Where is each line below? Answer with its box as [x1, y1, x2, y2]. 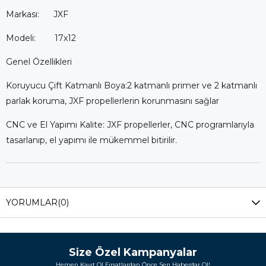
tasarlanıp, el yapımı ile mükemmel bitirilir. [6, 135, 177, 145]
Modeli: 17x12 [6, 33, 76, 43]
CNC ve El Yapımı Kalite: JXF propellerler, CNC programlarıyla [6, 119, 254, 130]
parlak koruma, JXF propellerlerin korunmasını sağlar [6, 96, 219, 106]
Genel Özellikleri [6, 56, 72, 67]
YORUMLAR [6, 197, 58, 208]
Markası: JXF [6, 9, 68, 20]
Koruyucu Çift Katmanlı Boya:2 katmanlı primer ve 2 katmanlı [6, 80, 257, 91]
